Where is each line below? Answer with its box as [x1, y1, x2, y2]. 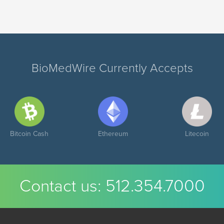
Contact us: [19, 175, 105, 196]
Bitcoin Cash [10, 129, 48, 138]
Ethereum [98, 129, 128, 138]
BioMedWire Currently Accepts [31, 60, 193, 75]
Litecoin [184, 129, 209, 138]
